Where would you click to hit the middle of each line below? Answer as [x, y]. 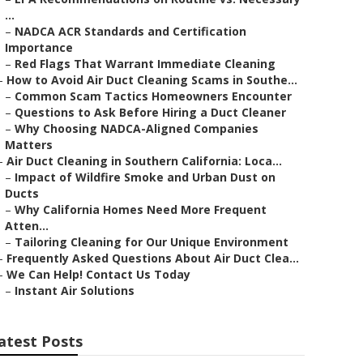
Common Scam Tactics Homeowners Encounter [153, 96]
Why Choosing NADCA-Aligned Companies [137, 128]
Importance [39, 47]
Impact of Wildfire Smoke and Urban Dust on [145, 177]
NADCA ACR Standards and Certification [130, 31]
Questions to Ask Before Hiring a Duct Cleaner [150, 112]
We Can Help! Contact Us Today [98, 274]
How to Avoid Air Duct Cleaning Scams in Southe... [152, 80]
